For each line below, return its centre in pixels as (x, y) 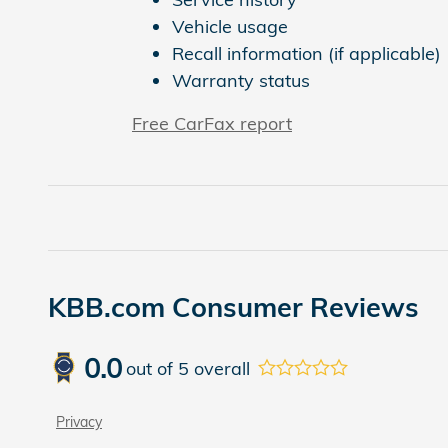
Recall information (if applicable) (306, 54)
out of (152, 368)
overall (219, 368)
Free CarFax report (212, 124)
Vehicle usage (230, 27)
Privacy (79, 422)
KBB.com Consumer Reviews (233, 307)
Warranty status (241, 81)
